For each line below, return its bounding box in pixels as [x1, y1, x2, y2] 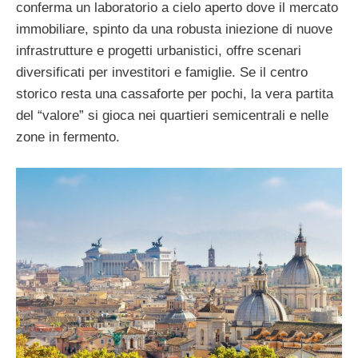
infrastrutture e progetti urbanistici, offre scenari [16, 42, 301, 58]
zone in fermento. [16, 129, 120, 145]
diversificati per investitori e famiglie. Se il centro [16, 64, 308, 80]
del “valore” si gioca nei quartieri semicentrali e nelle [16, 107, 328, 123]
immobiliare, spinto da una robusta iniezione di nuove [16, 21, 332, 37]
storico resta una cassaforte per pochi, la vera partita [16, 86, 333, 101]
